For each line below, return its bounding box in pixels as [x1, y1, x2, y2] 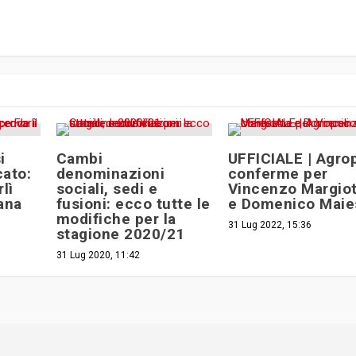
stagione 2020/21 [56, 225, 185, 244]
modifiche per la [56, 210, 176, 229]
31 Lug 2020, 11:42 [56, 250, 140, 261]
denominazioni [56, 164, 165, 184]
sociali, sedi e [56, 180, 158, 199]
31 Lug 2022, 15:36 [227, 219, 311, 231]
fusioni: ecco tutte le [56, 195, 211, 214]
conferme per [227, 164, 328, 184]
